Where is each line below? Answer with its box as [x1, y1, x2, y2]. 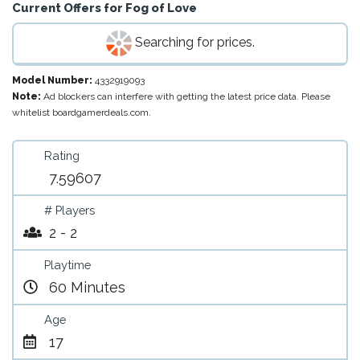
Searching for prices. [131, 35, 255, 51]
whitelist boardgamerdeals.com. [12, 107, 151, 118]
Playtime [43, 258, 91, 272]
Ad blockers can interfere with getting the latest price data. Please [43, 91, 330, 102]
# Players [43, 203, 95, 217]
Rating [43, 149, 80, 162]
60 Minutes [48, 279, 125, 296]
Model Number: [12, 75, 95, 86]
